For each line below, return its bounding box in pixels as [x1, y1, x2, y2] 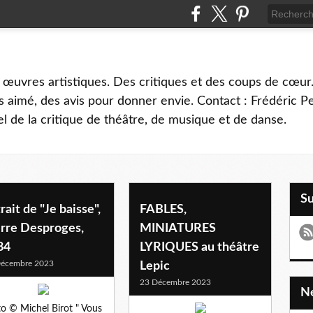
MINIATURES [140, 221, 216, 235]
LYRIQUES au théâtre [140, 240, 259, 254]
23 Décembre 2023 [140, 277, 211, 286]
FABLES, [140, 203, 187, 216]
